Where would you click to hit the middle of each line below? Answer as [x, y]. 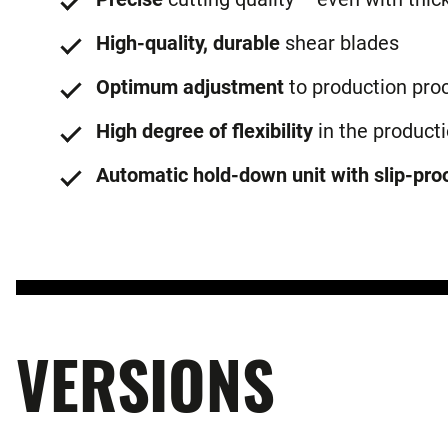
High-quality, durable [188, 42]
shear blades [339, 42]
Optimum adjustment [190, 86]
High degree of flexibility [204, 131]
